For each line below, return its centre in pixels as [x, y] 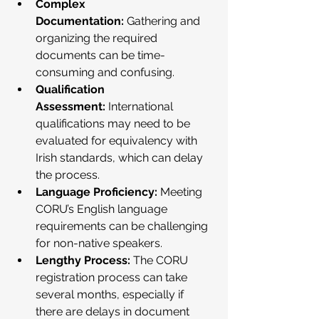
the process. [68, 175]
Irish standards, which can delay [121, 158]
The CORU [161, 260]
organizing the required [98, 38]
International [141, 106]
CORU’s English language [103, 209]
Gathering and [163, 21]
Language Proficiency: [96, 192]
